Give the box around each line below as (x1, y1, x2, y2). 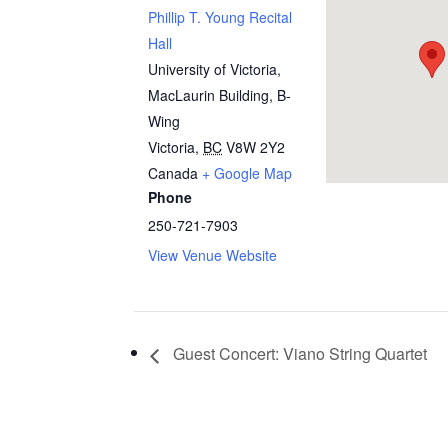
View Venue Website (148, 245, 278, 265)
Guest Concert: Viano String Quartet (169, 342, 428, 366)
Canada (148, 163, 199, 183)
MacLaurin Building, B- (148, 85, 292, 105)
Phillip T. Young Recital (148, 7, 293, 27)
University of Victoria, (148, 59, 282, 79)
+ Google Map (202, 163, 293, 183)
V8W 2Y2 (226, 137, 286, 157)
